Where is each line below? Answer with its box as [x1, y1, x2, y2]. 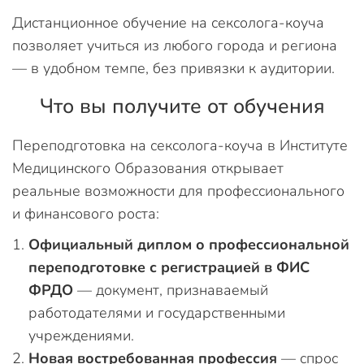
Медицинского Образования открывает [12, 158, 284, 178]
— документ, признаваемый [73, 280, 268, 300]
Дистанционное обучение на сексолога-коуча [12, 13, 324, 32]
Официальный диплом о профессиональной [28, 235, 349, 254]
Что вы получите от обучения [39, 93, 325, 120]
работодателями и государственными [28, 303, 285, 323]
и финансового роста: [12, 204, 159, 223]
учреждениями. [28, 326, 134, 345]
